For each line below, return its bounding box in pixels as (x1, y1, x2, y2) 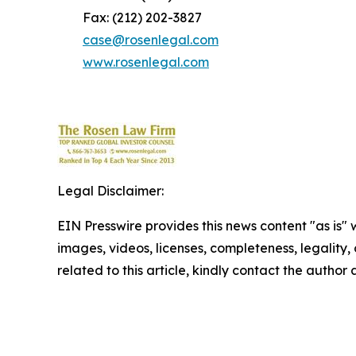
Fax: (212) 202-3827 (57, 9, 202, 25)
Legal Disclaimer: (57, 182, 164, 199)
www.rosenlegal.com (83, 53, 209, 70)
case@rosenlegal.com (83, 31, 219, 48)
